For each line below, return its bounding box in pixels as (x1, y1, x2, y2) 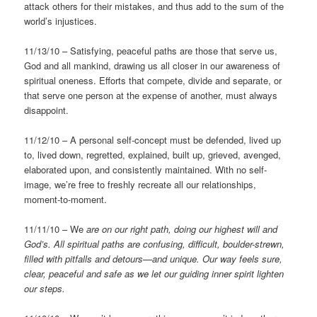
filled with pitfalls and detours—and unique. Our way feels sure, (24, 252, 283, 266)
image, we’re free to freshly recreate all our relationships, (24, 178, 257, 192)
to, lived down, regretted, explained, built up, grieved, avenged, (24, 148, 282, 162)
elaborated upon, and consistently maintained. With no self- (24, 163, 267, 177)
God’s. (24, 237, 54, 251)
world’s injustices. (24, 14, 98, 28)
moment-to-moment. (24, 192, 108, 207)
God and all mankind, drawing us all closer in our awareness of (24, 59, 281, 73)
